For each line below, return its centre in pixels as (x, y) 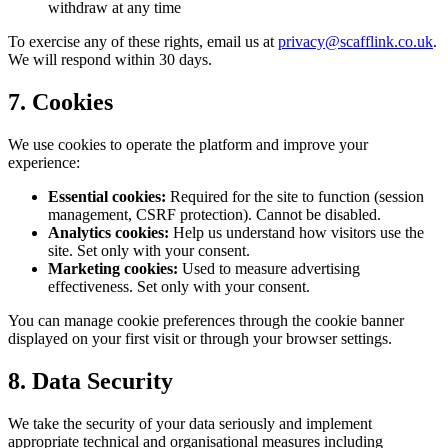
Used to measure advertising (269, 269)
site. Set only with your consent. (149, 251)
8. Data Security (90, 381)
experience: (44, 163)
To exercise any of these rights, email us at (143, 42)
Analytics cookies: (108, 233)
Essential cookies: (107, 197)
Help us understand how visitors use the (296, 233)
